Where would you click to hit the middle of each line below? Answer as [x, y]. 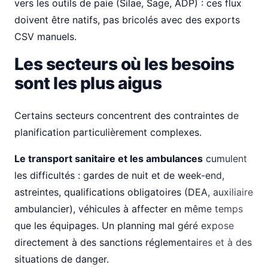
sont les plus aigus [88, 83]
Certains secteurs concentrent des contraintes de [127, 115]
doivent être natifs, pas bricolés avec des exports [127, 20]
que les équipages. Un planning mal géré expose [124, 226]
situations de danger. [62, 259]
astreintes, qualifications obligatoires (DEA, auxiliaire [134, 192]
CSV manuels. [45, 36]
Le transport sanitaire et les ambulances [109, 159]
